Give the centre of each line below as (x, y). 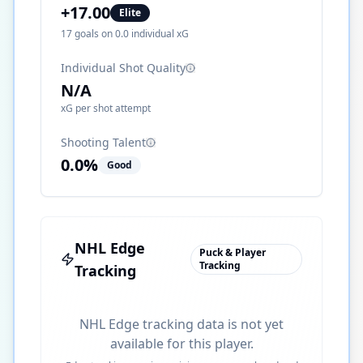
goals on (94, 34)
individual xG (159, 34)
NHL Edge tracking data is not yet (181, 324)
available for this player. (181, 344)
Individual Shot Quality (123, 68)
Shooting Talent (103, 142)
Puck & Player (233, 252)
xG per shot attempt (106, 108)
